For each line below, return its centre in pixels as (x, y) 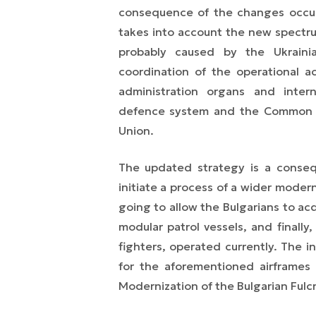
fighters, (144, 247)
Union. (136, 131)
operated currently (221, 247)
